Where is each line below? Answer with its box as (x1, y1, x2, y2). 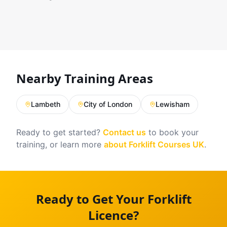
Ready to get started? (16, 127, 103, 137)
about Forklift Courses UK (104, 139, 204, 149)
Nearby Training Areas (16, 70, 153, 87)
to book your (146, 127, 199, 137)
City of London (84, 100, 132, 108)
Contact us (103, 127, 146, 137)
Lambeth (31, 100, 60, 108)
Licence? (88, 207, 139, 223)
